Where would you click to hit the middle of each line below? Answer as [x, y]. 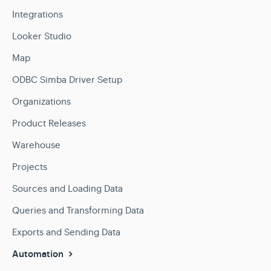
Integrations [38, 14]
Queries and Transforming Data [78, 210]
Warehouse [36, 145]
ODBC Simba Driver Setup [67, 79]
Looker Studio [42, 36]
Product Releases [49, 123]
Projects [30, 166]
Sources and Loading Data [67, 188]
